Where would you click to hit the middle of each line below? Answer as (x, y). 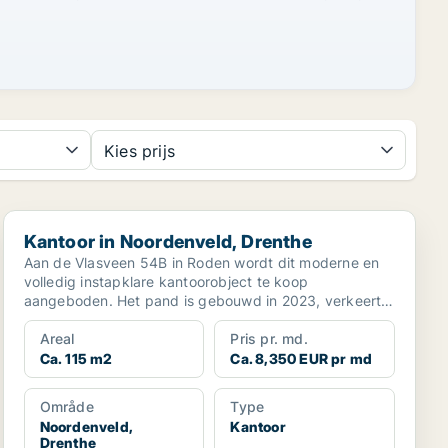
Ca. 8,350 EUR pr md (301, 358)
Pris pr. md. (269, 338)
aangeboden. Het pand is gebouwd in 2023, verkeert (70, 300)
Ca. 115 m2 (76, 358)
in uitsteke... (64, 319)
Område (66, 406)
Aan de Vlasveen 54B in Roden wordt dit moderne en (201, 262)
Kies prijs (139, 151)
